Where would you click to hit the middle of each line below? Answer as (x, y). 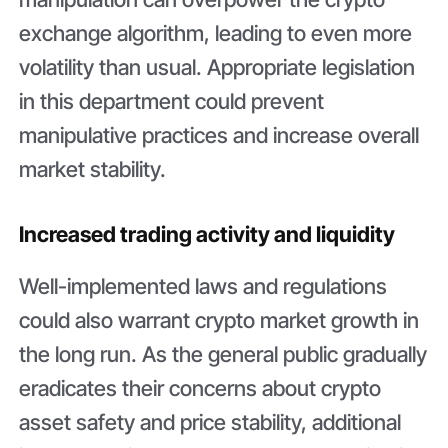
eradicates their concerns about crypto (200, 388)
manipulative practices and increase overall (219, 134)
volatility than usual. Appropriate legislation (217, 66)
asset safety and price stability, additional (210, 422)
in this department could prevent (172, 100)
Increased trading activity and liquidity (207, 233)
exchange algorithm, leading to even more (216, 32)
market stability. (95, 168)
